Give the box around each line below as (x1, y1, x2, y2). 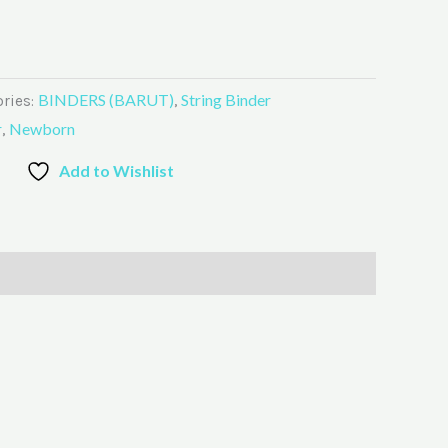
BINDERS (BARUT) (38, 90, 174, 110)
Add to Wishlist (59, 160, 174, 180)
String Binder (181, 90, 271, 110)
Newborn (9, 119, 75, 139)
